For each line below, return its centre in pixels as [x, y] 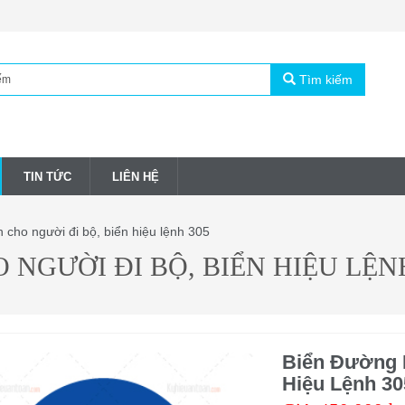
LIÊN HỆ [136, 176]
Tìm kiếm [324, 80]
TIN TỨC [47, 176]
